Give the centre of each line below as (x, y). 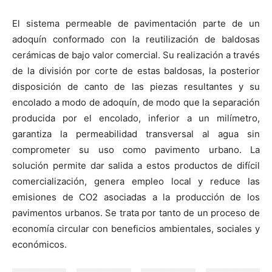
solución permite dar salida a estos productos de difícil (136, 166)
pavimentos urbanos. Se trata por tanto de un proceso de (136, 213)
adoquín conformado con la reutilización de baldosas (136, 39)
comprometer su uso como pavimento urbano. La (136, 150)
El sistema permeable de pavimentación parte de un (136, 24)
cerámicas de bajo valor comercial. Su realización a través (136, 55)
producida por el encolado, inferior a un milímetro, (136, 118)
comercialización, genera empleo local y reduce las (136, 182)
